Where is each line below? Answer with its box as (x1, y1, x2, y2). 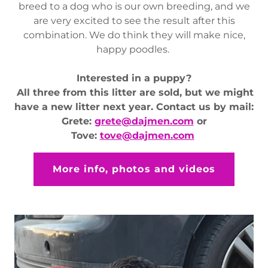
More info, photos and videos (53, 163, 215, 175)
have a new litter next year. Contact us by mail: (14, 100, 254, 112)
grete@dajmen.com (94, 115, 194, 127)
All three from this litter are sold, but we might (17, 86, 254, 98)
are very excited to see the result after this (33, 14, 235, 26)
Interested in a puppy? (77, 72, 191, 84)
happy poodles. (96, 43, 172, 55)
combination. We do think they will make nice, (23, 29, 245, 41)
